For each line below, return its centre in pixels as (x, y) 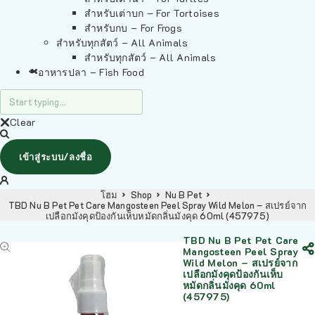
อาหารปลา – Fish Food (91, 72)
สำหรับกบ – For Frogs (134, 28)
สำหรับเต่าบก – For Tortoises (152, 13)
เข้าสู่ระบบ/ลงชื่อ (56, 156)
